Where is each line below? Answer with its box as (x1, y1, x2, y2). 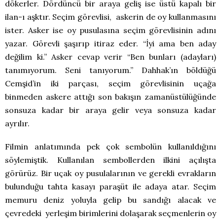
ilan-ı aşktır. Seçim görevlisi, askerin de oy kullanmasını (5, 12, 216, 22)
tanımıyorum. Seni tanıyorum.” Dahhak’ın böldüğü (5, 65, 216, 75)
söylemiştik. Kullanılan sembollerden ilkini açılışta (5, 155, 216, 165)
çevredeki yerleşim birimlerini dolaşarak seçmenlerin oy (5, 208, 216, 219)
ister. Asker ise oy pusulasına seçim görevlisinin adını (5, 25, 216, 36)
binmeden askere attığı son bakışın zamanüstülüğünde (5, 92, 216, 102)
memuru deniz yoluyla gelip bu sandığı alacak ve (5, 195, 216, 205)
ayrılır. (5, 118, 30, 129)
